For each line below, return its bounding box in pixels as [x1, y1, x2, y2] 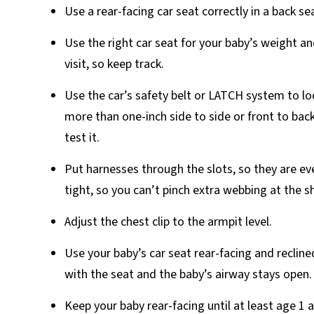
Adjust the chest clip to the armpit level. [64, 212, 272, 231]
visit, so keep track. [64, 55, 164, 73]
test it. [64, 128, 100, 146]
